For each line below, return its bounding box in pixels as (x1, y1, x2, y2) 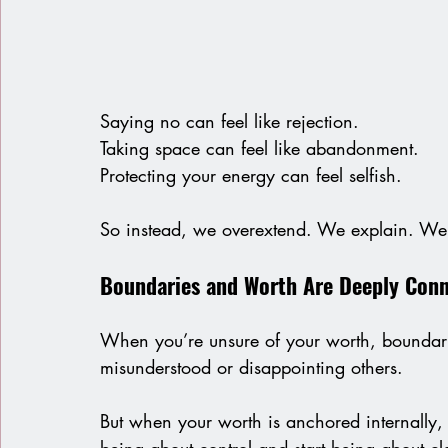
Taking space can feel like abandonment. (100, 136, 419, 161)
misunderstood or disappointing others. (100, 355, 403, 380)
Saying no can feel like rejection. (100, 109, 359, 134)
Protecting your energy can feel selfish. (100, 163, 402, 188)
